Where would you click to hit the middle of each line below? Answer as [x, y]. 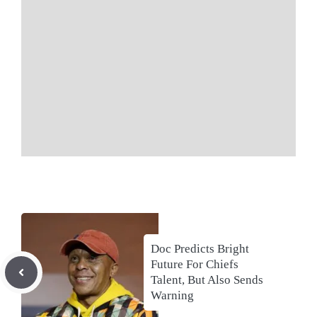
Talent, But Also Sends [207, 280]
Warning [172, 296]
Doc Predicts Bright [200, 249]
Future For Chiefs [195, 265]
